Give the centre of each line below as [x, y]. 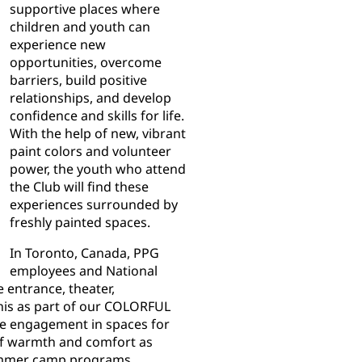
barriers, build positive [78, 80]
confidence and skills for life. [97, 116]
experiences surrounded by [94, 205]
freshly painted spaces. [80, 223]
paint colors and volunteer [90, 152]
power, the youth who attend [98, 169]
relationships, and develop [90, 98]
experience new [58, 45]
